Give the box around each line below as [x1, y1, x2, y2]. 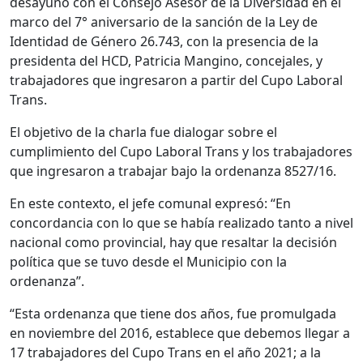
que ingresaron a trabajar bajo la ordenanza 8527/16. [10, 161, 336, 180]
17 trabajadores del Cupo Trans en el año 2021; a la [10, 343, 321, 361]
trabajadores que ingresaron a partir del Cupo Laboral [10, 70, 343, 89]
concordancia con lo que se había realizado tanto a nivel [10, 213, 353, 232]
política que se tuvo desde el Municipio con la [10, 252, 287, 271]
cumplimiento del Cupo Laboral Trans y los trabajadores [10, 142, 352, 160]
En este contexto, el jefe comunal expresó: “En [10, 194, 291, 212]
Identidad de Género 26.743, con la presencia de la [10, 32, 318, 50]
